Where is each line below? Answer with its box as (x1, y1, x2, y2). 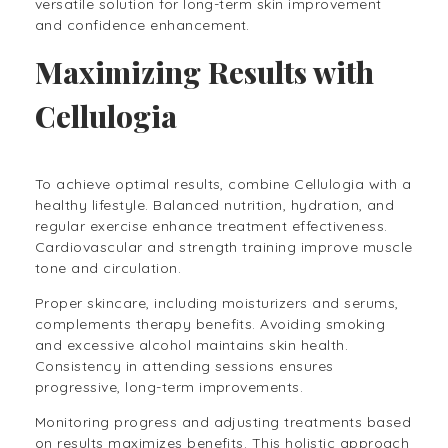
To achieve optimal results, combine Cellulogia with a (35, 175, 412, 194)
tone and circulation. (35, 259, 186, 278)
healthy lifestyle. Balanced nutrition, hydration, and (35, 196, 395, 215)
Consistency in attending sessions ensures (35, 357, 334, 376)
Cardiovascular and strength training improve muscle (35, 238, 413, 257)
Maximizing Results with (35, 52, 374, 92)
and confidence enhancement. (35, 16, 250, 35)
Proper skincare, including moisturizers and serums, (35, 294, 399, 313)
